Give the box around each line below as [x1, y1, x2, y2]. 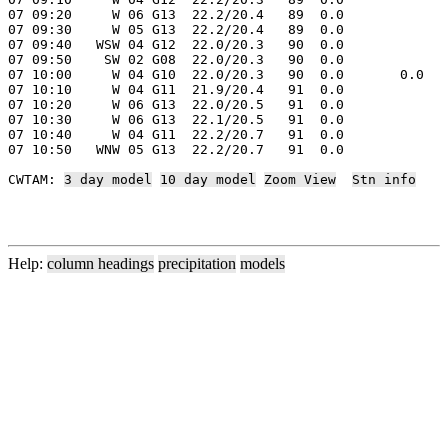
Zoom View [264, 171, 336, 187]
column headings [47, 254, 154, 272]
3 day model [64, 171, 152, 187]
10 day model [160, 171, 256, 187]
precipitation [158, 254, 236, 272]
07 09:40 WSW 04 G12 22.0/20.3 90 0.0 [8, 36, 344, 52]
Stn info [352, 171, 416, 187]
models [240, 254, 285, 272]
